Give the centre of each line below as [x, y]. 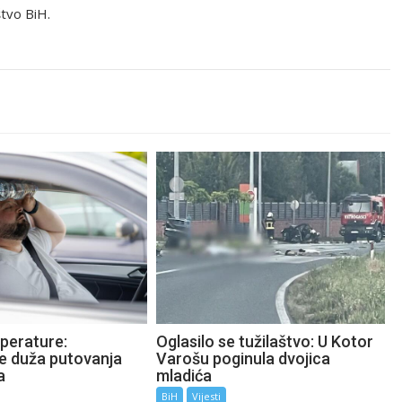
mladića [184, 375]
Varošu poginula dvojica [244, 358]
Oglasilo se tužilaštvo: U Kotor [265, 341]
